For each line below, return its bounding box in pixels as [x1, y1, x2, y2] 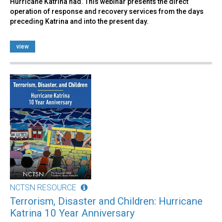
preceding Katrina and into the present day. [10, 17, 149, 25]
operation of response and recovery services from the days [10, 7, 204, 15]
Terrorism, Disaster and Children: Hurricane [10, 195, 203, 207]
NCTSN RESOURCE [10, 182, 76, 192]
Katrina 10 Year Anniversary [10, 207, 135, 219]
